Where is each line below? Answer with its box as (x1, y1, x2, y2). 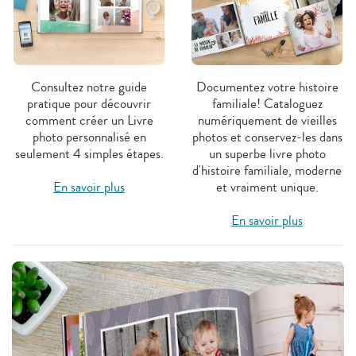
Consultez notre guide (31, 76, 147, 97)
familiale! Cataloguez (211, 93, 323, 114)
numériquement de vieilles (197, 110, 337, 130)
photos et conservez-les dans (192, 126, 342, 147)
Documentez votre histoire (195, 76, 339, 97)
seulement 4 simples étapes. (14, 143, 164, 164)
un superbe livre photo (208, 143, 326, 164)
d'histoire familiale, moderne (192, 160, 342, 180)
